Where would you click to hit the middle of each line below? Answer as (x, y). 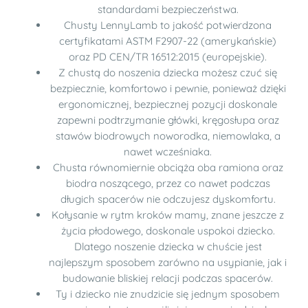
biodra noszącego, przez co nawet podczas (168, 184)
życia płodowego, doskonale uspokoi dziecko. (168, 231)
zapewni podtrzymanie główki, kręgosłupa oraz (168, 120)
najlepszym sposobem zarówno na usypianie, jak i (168, 263)
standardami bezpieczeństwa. (168, 10)
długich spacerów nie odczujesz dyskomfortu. (168, 199)
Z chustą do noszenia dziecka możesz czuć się (168, 73)
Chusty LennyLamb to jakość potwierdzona (168, 25)
